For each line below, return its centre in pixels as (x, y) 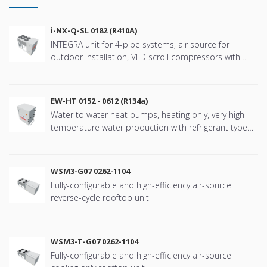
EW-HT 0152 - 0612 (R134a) (99, 101)
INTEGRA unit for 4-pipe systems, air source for (140, 45)
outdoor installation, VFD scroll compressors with (145, 57)
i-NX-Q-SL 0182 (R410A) (94, 31)
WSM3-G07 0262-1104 (90, 171)
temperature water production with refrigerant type (149, 128)
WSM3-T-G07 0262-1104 (94, 242)
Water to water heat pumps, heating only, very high (148, 115)
